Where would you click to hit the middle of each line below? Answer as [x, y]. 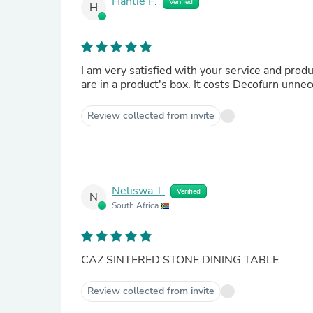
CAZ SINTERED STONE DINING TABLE [180, 260]
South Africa [136, 205]
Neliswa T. [138, 191]
